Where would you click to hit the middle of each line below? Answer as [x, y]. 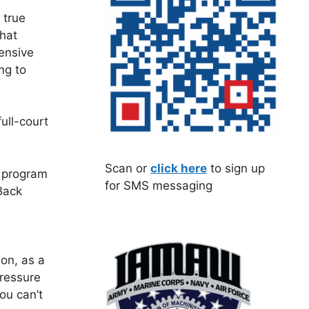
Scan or [128, 168]
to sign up [236, 168]
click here [179, 168]
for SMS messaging [159, 185]
